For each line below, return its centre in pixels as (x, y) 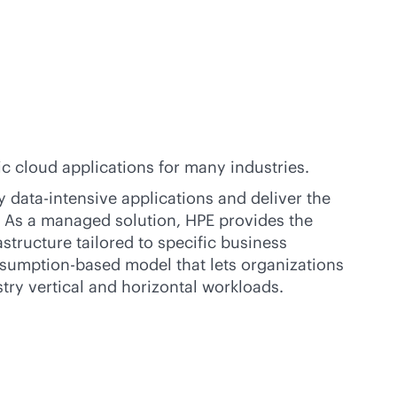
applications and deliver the (224, 198)
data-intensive (64, 198)
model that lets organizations (232, 265)
